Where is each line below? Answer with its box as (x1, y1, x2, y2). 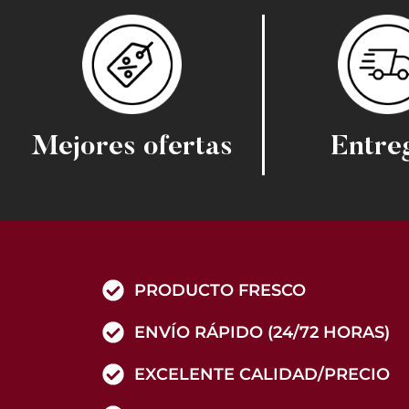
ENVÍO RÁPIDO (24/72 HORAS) (134, 321, 390, 342)
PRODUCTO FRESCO (134, 279, 306, 300)
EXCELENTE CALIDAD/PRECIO (134, 363, 390, 384)
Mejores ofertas (31, 134, 233, 163)
